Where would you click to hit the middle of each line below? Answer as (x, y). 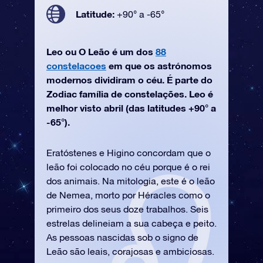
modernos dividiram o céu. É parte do (129, 80)
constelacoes (76, 65)
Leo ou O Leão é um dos (101, 51)
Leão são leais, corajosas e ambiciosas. (130, 251)
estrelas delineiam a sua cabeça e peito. (131, 223)
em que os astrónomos (159, 65)
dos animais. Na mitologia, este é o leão (131, 181)
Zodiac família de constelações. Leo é (130, 94)
